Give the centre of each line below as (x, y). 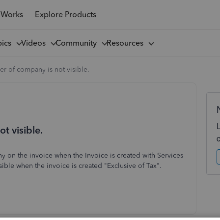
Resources (127, 43)
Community (78, 43)
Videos (35, 43)
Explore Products (65, 14)
